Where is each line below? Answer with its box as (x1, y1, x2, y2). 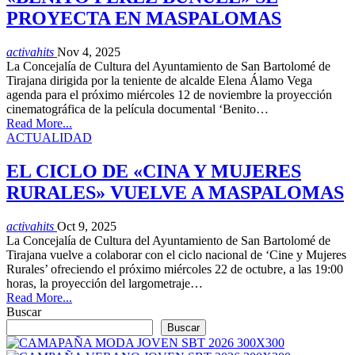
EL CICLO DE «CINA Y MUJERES (6, 160, 301, 181)
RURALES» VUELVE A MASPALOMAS (6, 181, 344, 203)
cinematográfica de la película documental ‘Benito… (6, 102, 269, 116)
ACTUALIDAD (6, 131, 92, 145)
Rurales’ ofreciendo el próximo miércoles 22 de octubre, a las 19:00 (6, 261, 343, 276)
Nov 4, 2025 (57, 45, 120, 59)
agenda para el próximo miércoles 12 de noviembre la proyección (6, 88, 332, 102)
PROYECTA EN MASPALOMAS (6, 8, 281, 29)
